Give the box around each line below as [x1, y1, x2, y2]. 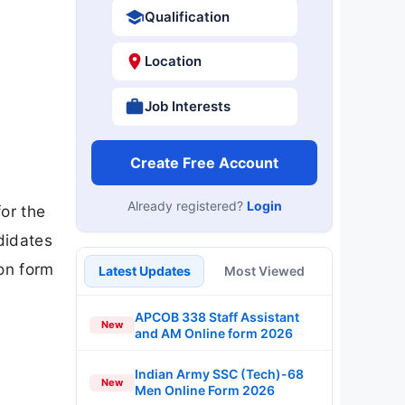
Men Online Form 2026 [135, 382, 275, 398]
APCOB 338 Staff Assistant [135, 308, 299, 325]
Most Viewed [224, 262, 305, 278]
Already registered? [127, 197, 247, 213]
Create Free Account [130, 153, 278, 172]
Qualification [144, 7, 230, 25]
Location [144, 52, 202, 70]
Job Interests [144, 97, 231, 115]
